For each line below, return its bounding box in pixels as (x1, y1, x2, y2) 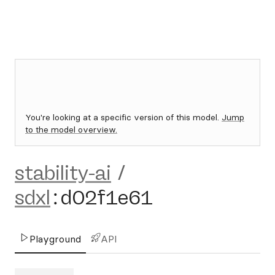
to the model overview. (25, 124, 117, 135)
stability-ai (15, 161, 111, 185)
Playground (29, 233, 81, 245)
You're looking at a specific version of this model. (25, 112, 222, 123)
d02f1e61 (61, 186, 153, 209)
